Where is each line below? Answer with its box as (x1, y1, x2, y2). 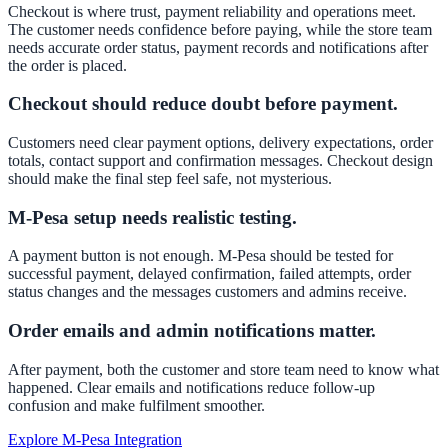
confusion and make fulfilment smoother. (8, 396, 265, 414)
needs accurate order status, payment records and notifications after (8, 38, 428, 56)
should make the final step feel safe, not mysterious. (8, 170, 332, 188)
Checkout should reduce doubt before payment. (8, 93, 398, 115)
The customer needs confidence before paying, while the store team (8, 20, 432, 38)
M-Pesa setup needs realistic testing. (8, 206, 297, 228)
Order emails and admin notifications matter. (8, 320, 376, 342)
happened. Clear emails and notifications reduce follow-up (8, 378, 375, 396)
